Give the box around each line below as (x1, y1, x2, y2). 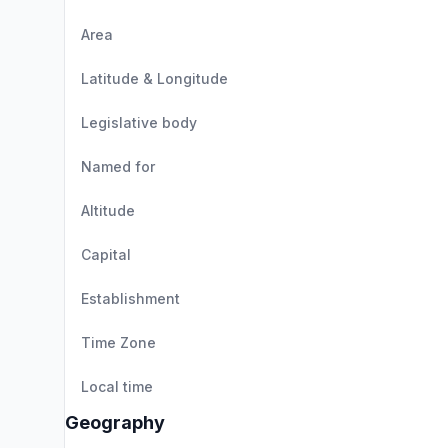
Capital (81, 246, 131, 263)
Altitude (81, 202, 135, 219)
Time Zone (81, 334, 156, 351)
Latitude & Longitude (81, 70, 228, 87)
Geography (65, 412, 165, 433)
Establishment (81, 290, 180, 307)
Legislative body (81, 114, 197, 131)
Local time (81, 378, 153, 395)
